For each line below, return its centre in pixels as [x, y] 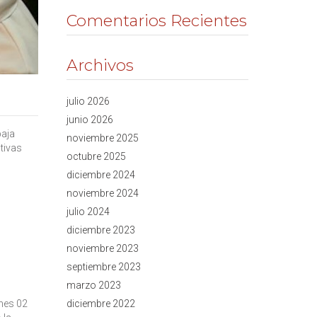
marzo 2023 [93, 285]
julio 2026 [88, 101]
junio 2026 [90, 119]
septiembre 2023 [103, 266]
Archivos [100, 65]
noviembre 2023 [102, 248]
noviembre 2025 [102, 138]
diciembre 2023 [100, 230]
